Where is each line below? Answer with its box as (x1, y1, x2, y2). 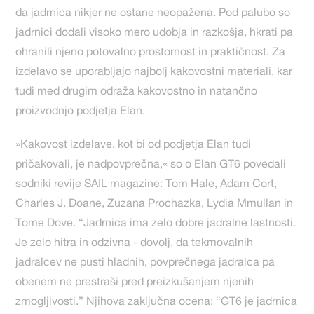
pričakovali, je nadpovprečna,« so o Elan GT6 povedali (15, 160, 287, 172)
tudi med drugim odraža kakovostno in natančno (15, 87, 258, 99)
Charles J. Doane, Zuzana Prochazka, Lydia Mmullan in (15, 199, 294, 211)
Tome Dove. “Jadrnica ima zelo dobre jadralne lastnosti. (15, 219, 296, 231)
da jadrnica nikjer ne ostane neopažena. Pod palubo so (15, 8, 291, 20)
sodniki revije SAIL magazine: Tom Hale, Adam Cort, (15, 179, 278, 191)
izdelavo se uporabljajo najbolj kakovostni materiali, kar (15, 67, 293, 79)
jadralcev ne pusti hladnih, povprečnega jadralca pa (15, 258, 275, 270)
